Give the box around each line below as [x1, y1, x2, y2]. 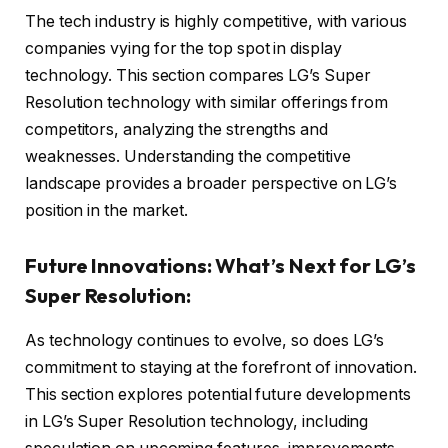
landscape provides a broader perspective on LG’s [25, 173, 398, 193]
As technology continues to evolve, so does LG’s [25, 330, 385, 350]
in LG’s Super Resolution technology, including [25, 411, 369, 431]
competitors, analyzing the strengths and [25, 119, 328, 139]
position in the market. [25, 200, 189, 220]
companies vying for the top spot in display [25, 38, 342, 58]
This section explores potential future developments [25, 384, 411, 404]
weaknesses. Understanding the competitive [25, 146, 351, 166]
